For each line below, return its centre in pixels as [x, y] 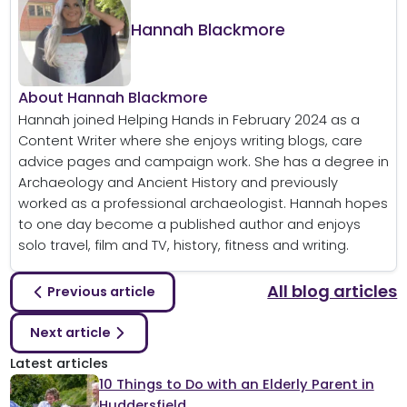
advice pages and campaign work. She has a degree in [203, 161]
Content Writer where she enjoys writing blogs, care [190, 140]
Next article [70, 333]
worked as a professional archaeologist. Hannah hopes [203, 203]
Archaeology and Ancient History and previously [178, 182]
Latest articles [59, 363]
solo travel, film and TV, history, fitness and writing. [183, 245]
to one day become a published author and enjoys [189, 224]
